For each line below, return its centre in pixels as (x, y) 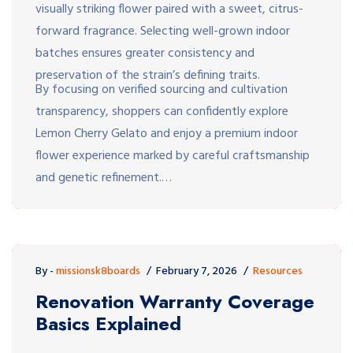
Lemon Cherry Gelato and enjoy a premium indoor (167, 134)
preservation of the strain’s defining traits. (148, 75)
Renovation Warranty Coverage (175, 301)
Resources (278, 271)
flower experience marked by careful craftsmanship (173, 156)
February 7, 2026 (197, 271)
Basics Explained (108, 323)
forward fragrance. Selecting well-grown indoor (163, 31)
